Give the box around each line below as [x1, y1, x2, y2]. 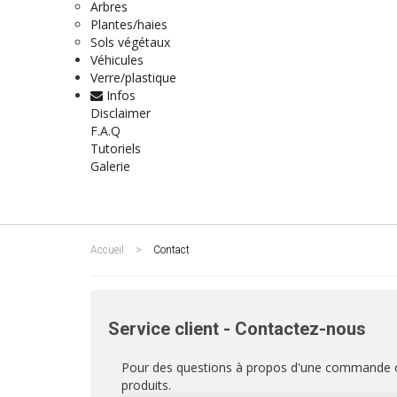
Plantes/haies [90, 16, 167, 33]
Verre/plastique [90, 69, 176, 86]
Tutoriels [90, 140, 141, 157]
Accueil [90, 244, 124, 256]
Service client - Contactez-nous [108, 318, 366, 339]
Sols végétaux [90, 34, 170, 51]
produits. [121, 377, 171, 393]
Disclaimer [90, 105, 151, 121]
